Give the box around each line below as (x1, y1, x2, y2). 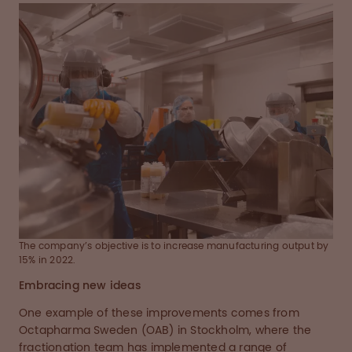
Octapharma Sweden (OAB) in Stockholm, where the (19, 324, 312, 337)
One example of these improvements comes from (19, 306, 299, 320)
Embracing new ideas (19, 279, 141, 292)
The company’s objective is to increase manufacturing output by (19, 240, 329, 251)
